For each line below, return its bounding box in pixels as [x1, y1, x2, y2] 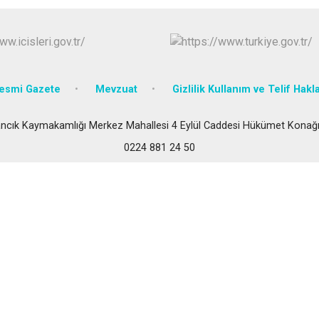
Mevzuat [95, 83, 137, 95]
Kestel [245, 67, 281, 82]
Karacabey [245, 19, 304, 33]
